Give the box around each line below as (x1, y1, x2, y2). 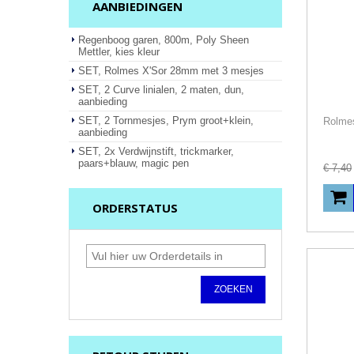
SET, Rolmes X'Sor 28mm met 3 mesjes (78, 65, 264, 77)
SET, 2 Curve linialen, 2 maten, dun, (78, 84, 244, 96)
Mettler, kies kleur (78, 46, 160, 58)
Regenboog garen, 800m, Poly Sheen (78, 34, 249, 47)
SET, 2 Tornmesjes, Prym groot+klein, (78, 115, 254, 127)
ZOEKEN (214, 284, 253, 296)
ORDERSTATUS (92, 200, 178, 217)
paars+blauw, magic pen (78, 157, 189, 170)
